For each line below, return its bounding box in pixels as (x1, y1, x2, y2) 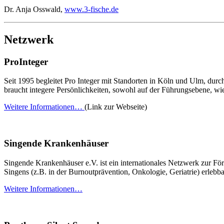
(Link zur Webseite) (84, 102, 147, 111)
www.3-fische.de (64, 4, 118, 13)
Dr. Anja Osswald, (4, 4, 64, 13)
